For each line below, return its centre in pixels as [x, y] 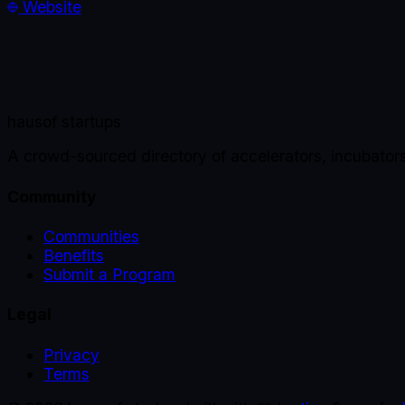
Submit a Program [109, 274]
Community [52, 196]
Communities [91, 236]
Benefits [74, 255]
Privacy [71, 354]
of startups [82, 121]
